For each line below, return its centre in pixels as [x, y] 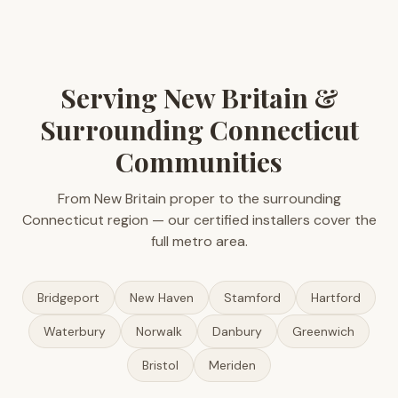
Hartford [336, 298]
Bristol [160, 365]
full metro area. [199, 241]
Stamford [252, 298]
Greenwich [323, 331]
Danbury [237, 331]
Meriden [232, 365]
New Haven [162, 298]
